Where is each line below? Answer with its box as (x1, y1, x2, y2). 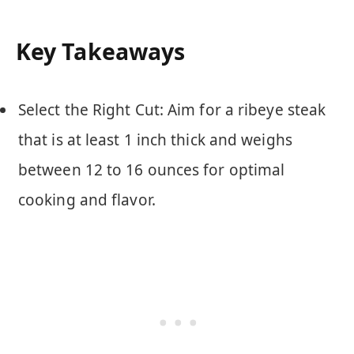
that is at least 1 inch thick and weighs (18, 129, 292, 150)
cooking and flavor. (18, 189, 156, 210)
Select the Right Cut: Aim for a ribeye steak (18, 99, 326, 120)
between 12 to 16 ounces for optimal (18, 159, 285, 180)
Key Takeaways (16, 36, 186, 67)
